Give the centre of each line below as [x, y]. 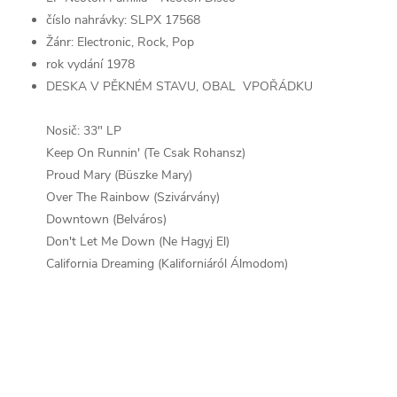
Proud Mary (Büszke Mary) [119, 175]
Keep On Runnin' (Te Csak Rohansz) [146, 153]
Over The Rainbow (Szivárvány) [133, 197]
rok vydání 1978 [90, 64]
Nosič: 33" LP [84, 131]
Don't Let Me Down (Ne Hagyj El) [138, 241]
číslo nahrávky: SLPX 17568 [123, 20]
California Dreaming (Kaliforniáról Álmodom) [167, 264]
